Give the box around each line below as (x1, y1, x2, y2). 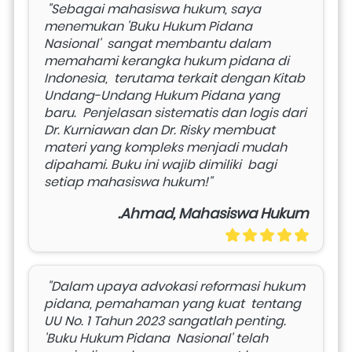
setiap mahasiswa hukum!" (44, 172, 215, 191)
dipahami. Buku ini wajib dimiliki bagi (44, 155, 277, 174)
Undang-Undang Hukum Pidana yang (44, 86, 280, 104)
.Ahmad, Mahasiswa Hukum (118, 203, 309, 223)
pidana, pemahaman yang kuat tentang (44, 294, 301, 313)
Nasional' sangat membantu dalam (44, 34, 270, 53)
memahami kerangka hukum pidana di (44, 51, 289, 70)
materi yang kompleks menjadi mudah (44, 137, 287, 156)
